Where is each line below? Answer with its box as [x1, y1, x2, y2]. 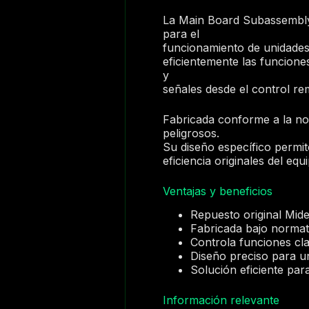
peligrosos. [163, 126, 220, 140]
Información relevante [163, 293, 280, 308]
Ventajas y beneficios [163, 183, 273, 198]
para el [163, 26, 200, 41]
